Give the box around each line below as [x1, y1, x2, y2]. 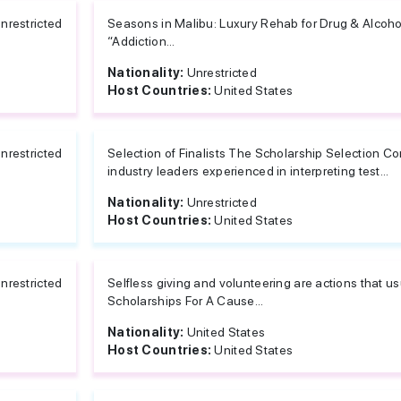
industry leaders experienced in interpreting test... [107, 164, 389, 178]
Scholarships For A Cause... [107, 294, 264, 308]
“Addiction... [107, 34, 175, 48]
